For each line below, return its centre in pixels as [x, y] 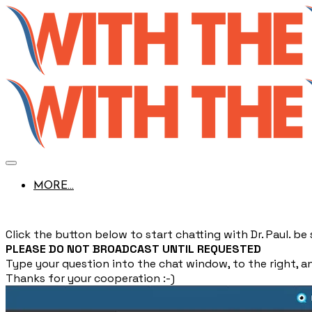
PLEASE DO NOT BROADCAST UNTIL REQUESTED [133, 249]
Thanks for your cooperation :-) [90, 279]
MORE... [54, 186]
